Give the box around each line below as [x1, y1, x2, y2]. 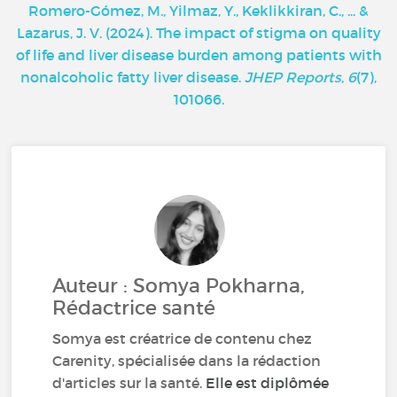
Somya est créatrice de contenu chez [52, 329, 313, 347]
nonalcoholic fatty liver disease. [20, 67, 245, 86]
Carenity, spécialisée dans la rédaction [52, 351, 322, 370]
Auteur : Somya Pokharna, [52, 273, 306, 298]
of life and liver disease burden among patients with [15, 45, 382, 64]
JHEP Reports [245, 67, 341, 86]
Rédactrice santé [52, 295, 216, 320]
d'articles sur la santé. [52, 373, 206, 392]
